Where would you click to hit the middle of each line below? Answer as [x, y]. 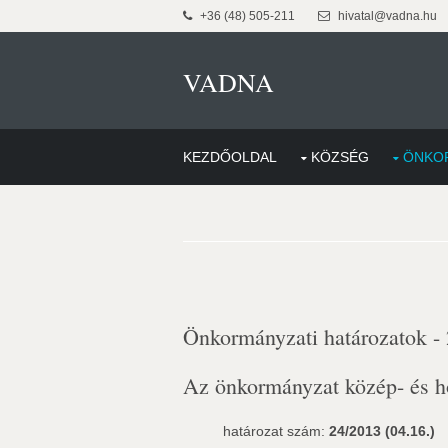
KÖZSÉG [340, 157]
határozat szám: [276, 431]
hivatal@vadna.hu [386, 16]
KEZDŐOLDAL [230, 157]
